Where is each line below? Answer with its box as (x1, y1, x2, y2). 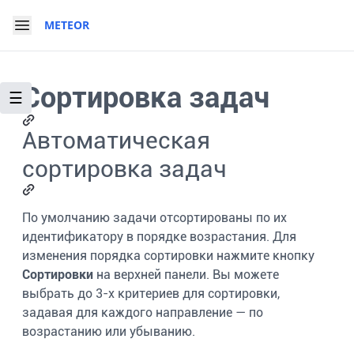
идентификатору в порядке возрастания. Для (22, 229, 296, 244)
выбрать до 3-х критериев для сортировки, (22, 286, 280, 301)
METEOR (44, 17, 89, 32)
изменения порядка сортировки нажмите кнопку (22, 248, 314, 263)
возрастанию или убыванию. (22, 324, 195, 339)
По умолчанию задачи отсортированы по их (22, 210, 287, 225)
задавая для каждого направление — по (22, 305, 263, 320)
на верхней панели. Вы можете (93, 267, 279, 282)
